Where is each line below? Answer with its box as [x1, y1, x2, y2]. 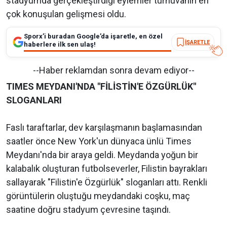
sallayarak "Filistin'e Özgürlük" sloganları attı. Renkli [6, 177, 207, 188]
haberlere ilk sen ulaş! [24, 41, 96, 49]
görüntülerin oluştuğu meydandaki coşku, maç [6, 191, 190, 202]
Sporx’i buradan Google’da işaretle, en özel [24, 32, 163, 41]
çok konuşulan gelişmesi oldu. [6, 9, 126, 20]
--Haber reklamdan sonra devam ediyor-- [32, 65, 195, 76]
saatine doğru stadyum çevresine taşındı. [6, 204, 171, 215]
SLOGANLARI [6, 95, 62, 106]
